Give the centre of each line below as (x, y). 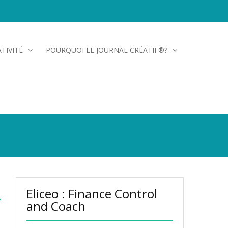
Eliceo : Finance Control (92, 194)
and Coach (56, 206)
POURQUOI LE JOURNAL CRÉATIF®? (107, 50)
